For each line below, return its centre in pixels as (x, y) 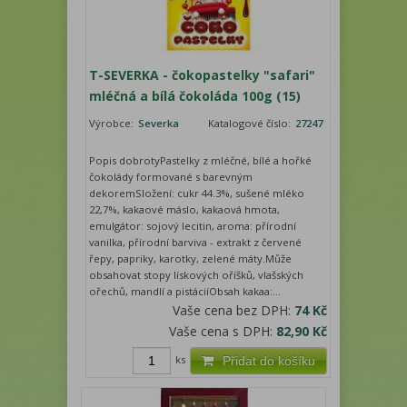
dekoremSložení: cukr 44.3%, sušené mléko (197, 194)
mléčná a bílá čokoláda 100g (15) (195, 96)
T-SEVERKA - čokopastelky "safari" (203, 75)
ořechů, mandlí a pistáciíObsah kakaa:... (185, 292)
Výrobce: (113, 124)
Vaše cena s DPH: (223, 332)
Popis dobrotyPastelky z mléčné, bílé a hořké (201, 161)
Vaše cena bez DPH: (234, 311)
